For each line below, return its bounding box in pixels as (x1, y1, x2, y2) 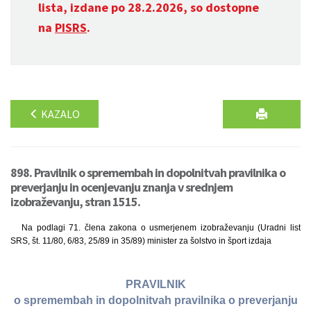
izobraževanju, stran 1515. (10, 194, 140, 210)
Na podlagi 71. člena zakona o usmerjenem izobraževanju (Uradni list (22, 223, 301, 233)
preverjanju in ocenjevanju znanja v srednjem (10, 179, 233, 195)
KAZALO (39, 107, 80, 121)
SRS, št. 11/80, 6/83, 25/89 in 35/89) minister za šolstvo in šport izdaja (10, 236, 271, 246)
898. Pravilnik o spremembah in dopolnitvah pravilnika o (10, 165, 285, 180)
